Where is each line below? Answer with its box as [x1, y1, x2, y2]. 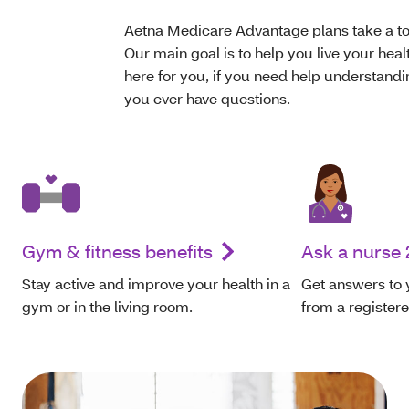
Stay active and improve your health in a [22, 274, 290, 294]
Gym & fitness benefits [22, 239, 213, 264]
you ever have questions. [124, 89, 294, 109]
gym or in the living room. [22, 297, 193, 317]
